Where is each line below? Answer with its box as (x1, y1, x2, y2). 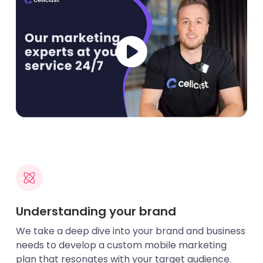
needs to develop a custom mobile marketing (15, 238, 227, 252)
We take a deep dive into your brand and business (15, 224, 245, 238)
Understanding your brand (15, 203, 176, 220)
